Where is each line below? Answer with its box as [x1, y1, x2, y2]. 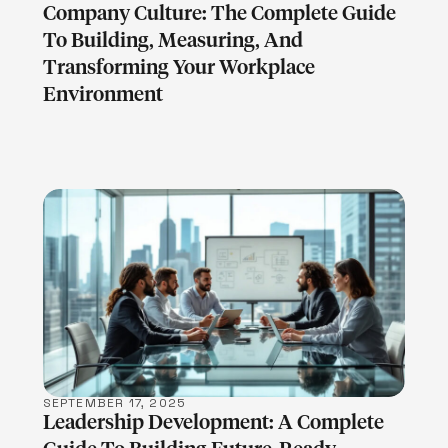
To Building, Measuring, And [42, 31, 303, 52]
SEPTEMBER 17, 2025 [42, 394, 187, 411]
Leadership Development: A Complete [42, 412, 384, 433]
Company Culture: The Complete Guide [42, 4, 396, 25]
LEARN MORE [174, 283, 274, 302]
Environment [42, 85, 163, 106]
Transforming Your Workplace [42, 58, 315, 79]
